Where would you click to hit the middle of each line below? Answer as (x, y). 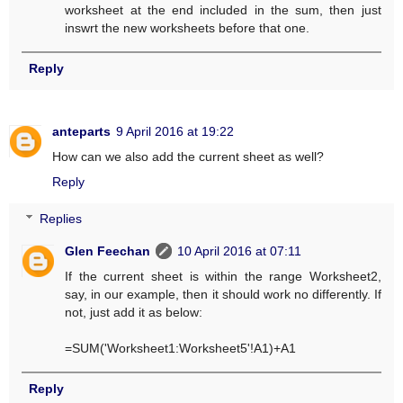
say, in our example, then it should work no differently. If (223, 295)
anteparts (81, 131)
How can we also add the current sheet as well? (188, 156)
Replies (61, 219)
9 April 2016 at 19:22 (175, 131)
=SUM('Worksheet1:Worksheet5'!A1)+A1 (181, 349)
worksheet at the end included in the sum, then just (223, 9)
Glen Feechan (108, 251)
